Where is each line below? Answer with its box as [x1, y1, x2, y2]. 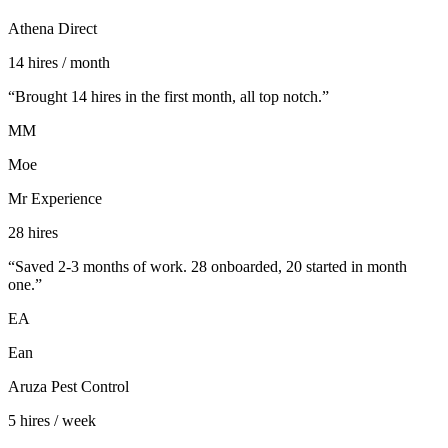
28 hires [8, 224, 58, 242]
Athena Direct [8, 20, 97, 38]
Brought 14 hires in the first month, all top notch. [15, 88, 322, 106]
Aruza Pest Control [8, 378, 129, 396]
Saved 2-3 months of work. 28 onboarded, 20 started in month [15, 258, 407, 276]
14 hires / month [8, 54, 110, 72]
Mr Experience [8, 190, 102, 208]
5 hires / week [8, 412, 96, 430]
